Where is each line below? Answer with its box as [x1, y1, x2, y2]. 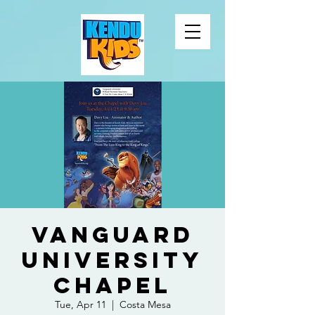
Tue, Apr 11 [54, 298, 106, 311]
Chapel [53, 271, 172, 300]
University [22, 246, 203, 274]
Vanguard [31, 221, 194, 249]
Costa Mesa [119, 298, 171, 311]
